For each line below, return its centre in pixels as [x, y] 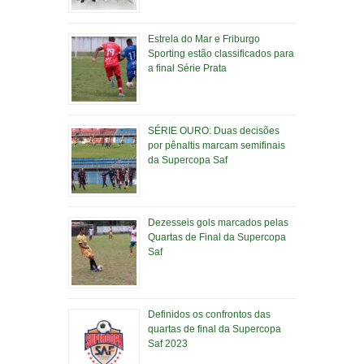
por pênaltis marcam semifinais [217, 146]
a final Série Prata [187, 69]
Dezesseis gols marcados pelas [218, 223]
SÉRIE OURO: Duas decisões [214, 131]
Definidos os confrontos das [209, 315]
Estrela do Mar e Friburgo [204, 39]
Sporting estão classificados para [221, 54]
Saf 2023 [168, 344]
